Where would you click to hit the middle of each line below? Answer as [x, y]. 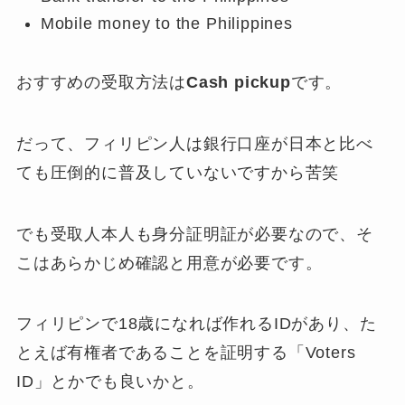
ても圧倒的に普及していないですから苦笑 [178, 172]
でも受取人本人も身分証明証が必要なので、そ [194, 234]
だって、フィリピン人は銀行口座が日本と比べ [194, 143]
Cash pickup [238, 82]
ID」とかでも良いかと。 [110, 382]
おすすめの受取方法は [101, 82]
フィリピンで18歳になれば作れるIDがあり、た [196, 324]
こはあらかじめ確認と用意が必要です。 [169, 263]
